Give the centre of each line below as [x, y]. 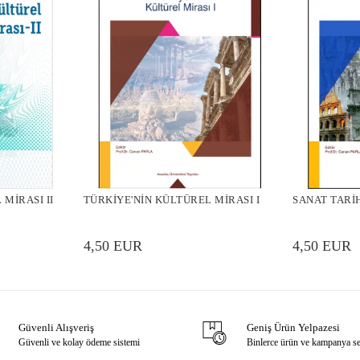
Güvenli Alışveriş [57, 328]
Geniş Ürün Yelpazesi [293, 328]
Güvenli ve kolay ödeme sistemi [80, 343]
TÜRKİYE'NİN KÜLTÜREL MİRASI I [172, 200]
